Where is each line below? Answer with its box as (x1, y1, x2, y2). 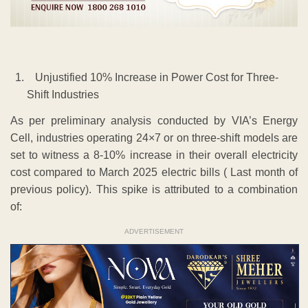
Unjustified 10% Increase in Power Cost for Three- (27, 71, 278, 84)
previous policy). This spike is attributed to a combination (10, 184, 298, 196)
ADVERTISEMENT (124, 228, 184, 236)
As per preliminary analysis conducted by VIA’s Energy (10, 115, 298, 127)
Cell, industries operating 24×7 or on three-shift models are (10, 132, 298, 144)
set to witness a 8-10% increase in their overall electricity (10, 149, 298, 162)
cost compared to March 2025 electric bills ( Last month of (10, 166, 298, 179)
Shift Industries (27, 89, 99, 101)
